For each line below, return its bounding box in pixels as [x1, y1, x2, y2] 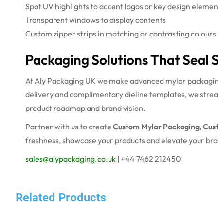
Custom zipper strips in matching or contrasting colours [25, 28, 216, 38]
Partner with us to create [25, 121, 113, 131]
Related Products [16, 190, 106, 204]
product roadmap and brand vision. [25, 103, 145, 113]
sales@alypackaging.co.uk [25, 153, 116, 163]
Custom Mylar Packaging [113, 121, 200, 131]
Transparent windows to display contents [25, 15, 166, 25]
